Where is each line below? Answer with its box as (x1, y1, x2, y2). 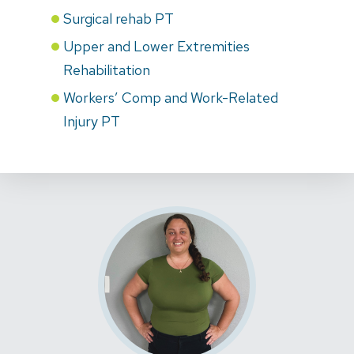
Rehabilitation (63, 60, 150, 79)
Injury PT (63, 111, 120, 130)
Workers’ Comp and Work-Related (63, 88, 278, 107)
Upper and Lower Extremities (63, 36, 250, 55)
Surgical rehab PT (63, 9, 174, 28)
